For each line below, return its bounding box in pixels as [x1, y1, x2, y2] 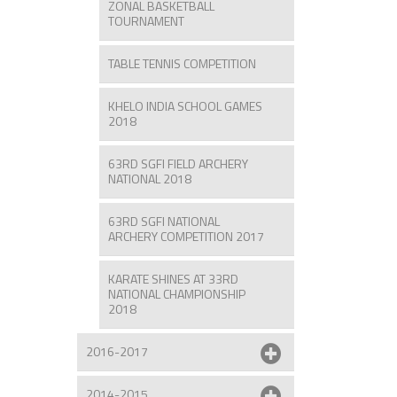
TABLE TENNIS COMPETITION [108, 53, 256, 73]
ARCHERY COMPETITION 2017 [108, 226, 264, 245]
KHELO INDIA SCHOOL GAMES [108, 96, 262, 115]
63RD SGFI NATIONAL [108, 211, 220, 230]
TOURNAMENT [108, 11, 184, 30]
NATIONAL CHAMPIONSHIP [108, 284, 245, 303]
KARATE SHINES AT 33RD [108, 269, 238, 288]
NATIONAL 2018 [108, 168, 191, 188]
